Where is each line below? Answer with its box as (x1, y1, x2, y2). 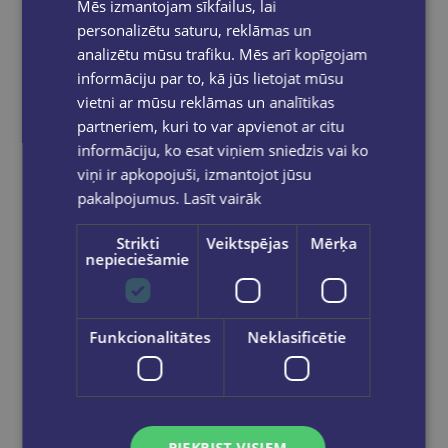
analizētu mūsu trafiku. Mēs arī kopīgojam (77, 43, 368, 64)
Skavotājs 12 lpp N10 (306, 378, 323, 407)
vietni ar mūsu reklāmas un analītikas (77, 91, 335, 112)
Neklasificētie (247, 326, 347, 347)
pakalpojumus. (77, 187, 184, 208)
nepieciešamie (85, 248, 190, 269)
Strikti (115, 232, 159, 253)
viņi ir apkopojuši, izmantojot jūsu (77, 163, 312, 184)
